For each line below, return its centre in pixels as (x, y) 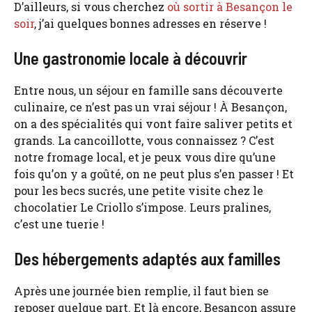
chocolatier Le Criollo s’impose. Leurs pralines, (142, 207)
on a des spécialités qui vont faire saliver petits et (153, 123)
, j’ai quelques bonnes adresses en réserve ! (150, 23)
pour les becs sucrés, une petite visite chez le (139, 190)
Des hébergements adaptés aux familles (147, 258)
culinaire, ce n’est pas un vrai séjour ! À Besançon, (150, 107)
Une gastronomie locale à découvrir (131, 58)
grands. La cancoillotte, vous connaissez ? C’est (144, 140)
